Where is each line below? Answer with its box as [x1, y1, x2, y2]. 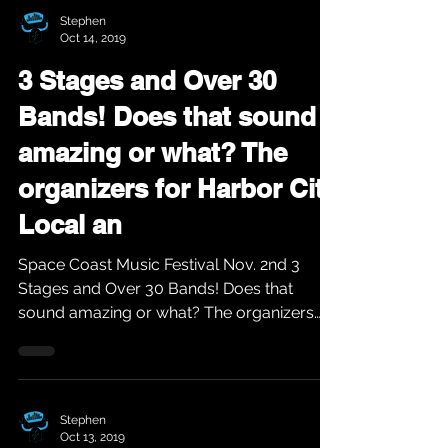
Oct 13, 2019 [60, 429, 125, 444]
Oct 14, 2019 [60, 30, 126, 45]
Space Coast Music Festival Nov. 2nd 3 [18, 255, 291, 274]
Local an [18, 209, 122, 240]
